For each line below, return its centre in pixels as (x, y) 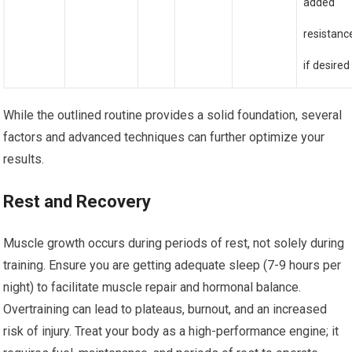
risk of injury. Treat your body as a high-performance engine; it (171, 331)
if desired (327, 65)
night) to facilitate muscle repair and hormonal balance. (152, 287)
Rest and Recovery (77, 202)
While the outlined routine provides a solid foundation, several (173, 115)
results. (24, 159)
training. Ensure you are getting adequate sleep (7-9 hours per (172, 265)
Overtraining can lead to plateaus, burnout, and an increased (165, 309)
